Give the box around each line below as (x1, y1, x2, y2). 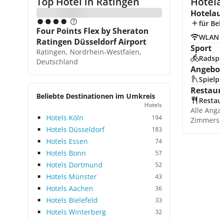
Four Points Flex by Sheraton (36, 26, 149, 36)
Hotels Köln (46, 113, 83, 122)
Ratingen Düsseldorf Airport (36, 36, 146, 47)
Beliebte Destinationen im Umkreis (36, 91, 155, 101)
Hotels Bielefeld (46, 195, 98, 205)
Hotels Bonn (46, 148, 86, 158)
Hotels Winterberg (46, 207, 106, 217)
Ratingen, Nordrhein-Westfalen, (36, 47, 141, 56)
